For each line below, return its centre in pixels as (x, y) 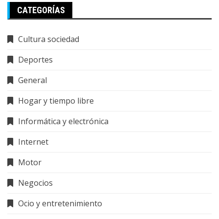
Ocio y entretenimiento (60, 204)
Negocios (35, 183)
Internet (33, 142)
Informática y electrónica (63, 121)
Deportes (35, 60)
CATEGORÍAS (41, 10)
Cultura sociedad (49, 39)
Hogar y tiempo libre (56, 101)
